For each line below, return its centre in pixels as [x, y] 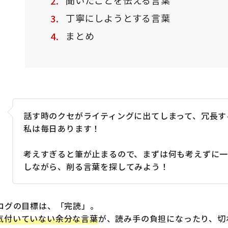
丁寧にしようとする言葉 [118, 18]
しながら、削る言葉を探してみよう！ [96, 166]
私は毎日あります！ [62, 128]
